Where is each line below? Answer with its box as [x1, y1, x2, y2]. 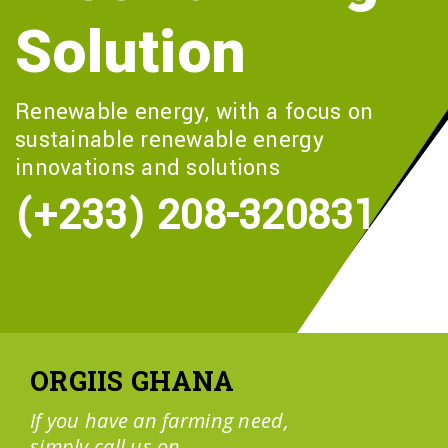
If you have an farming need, [30, 407, 289, 435]
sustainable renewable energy [15, 124, 324, 157]
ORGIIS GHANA [30, 363, 235, 399]
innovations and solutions [15, 152, 280, 185]
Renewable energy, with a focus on [15, 96, 374, 129]
